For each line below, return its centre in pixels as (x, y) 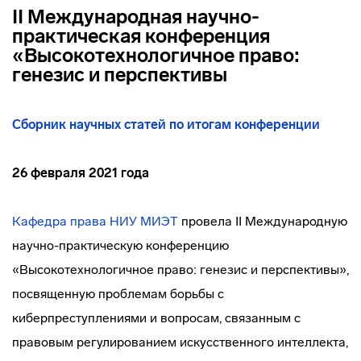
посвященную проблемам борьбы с (118, 294)
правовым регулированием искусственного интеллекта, (180, 342)
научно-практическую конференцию (120, 245)
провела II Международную (263, 221)
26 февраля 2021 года (81, 173)
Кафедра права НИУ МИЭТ (95, 221)
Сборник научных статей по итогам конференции (166, 124)
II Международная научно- (136, 17)
